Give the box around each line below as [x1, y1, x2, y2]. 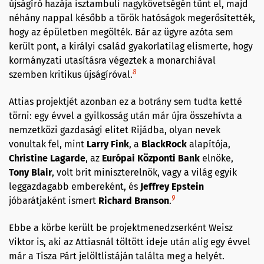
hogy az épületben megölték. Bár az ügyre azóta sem [9, 26, 233, 38]
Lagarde [48, 152, 85, 164]
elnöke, [200, 152, 233, 164]
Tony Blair [9, 166, 52, 178]
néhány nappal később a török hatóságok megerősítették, [9, 12, 255, 24]
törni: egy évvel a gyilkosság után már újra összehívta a [9, 110, 242, 121]
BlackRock [141, 138, 187, 150]
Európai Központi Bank [102, 152, 200, 164]
